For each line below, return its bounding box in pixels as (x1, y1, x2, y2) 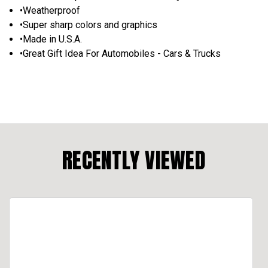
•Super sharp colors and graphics (20, 19, 158, 31)
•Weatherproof (20, 4, 81, 16)
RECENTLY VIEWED (62, 144, 206, 176)
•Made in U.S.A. (20, 33, 83, 45)
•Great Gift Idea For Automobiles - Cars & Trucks (20, 47, 221, 59)
